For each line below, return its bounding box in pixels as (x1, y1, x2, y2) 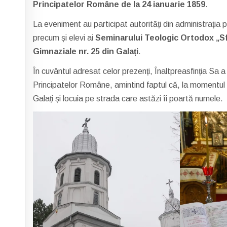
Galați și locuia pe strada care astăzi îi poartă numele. (33, 94, 223, 103)
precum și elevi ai (33, 33, 96, 42)
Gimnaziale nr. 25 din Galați (33, 47, 139, 56)
